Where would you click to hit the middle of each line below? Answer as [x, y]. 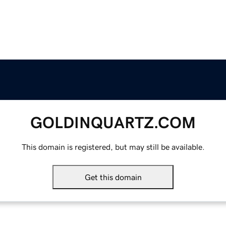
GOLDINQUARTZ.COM [113, 123]
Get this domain [113, 177]
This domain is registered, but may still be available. [113, 147]
